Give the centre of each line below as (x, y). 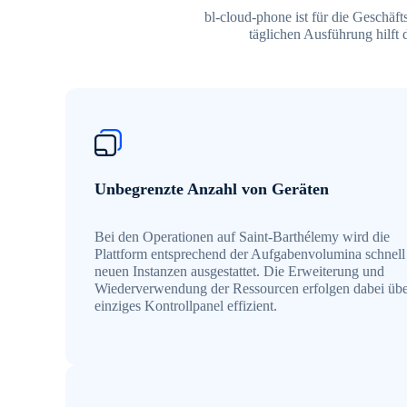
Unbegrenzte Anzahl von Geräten (212, 189)
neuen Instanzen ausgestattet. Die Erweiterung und (239, 272)
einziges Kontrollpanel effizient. (186, 306)
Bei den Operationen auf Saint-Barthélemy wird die (242, 237)
